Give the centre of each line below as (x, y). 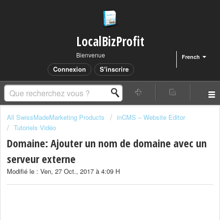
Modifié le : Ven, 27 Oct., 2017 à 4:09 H (63, 171)
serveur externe (41, 159)
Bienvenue (91, 55)
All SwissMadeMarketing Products (56, 117)
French (191, 57)
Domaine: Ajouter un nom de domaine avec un (107, 143)
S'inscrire (114, 69)
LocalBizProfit (110, 41)
